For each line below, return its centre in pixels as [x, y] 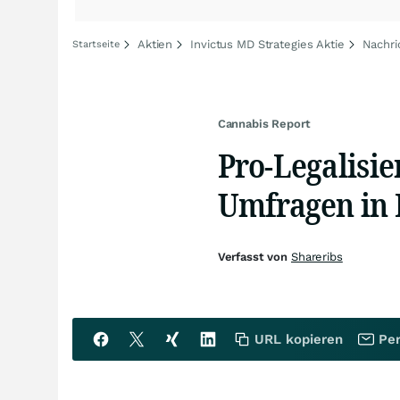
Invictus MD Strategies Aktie [267, 44]
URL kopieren [299, 339]
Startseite [96, 44]
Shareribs [317, 257]
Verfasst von [254, 257]
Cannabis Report [264, 124]
